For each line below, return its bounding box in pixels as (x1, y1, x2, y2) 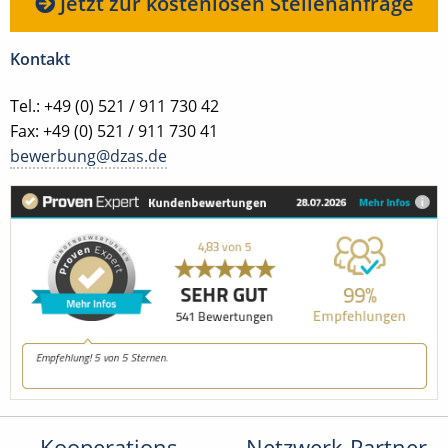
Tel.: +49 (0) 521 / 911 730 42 (10, 94, 219, 117)
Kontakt (10, 47, 70, 70)
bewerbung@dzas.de (10, 144, 167, 167)
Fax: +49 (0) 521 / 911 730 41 (10, 119, 218, 142)
